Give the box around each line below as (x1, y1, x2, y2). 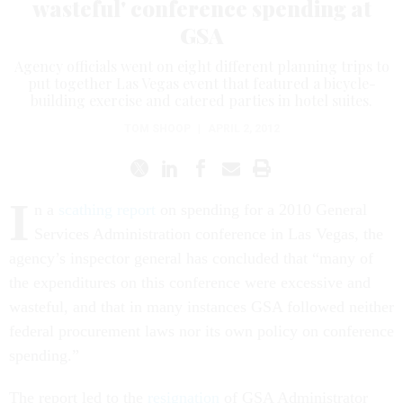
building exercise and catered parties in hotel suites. (31, 91, 372, 110)
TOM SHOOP (123, 122, 191, 135)
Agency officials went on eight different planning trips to (13, 57, 390, 76)
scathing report (58, 201, 156, 219)
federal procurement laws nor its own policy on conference (9, 322, 394, 340)
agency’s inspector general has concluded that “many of (9, 249, 373, 267)
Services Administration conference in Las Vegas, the (34, 225, 383, 243)
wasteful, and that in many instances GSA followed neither (9, 298, 394, 316)
